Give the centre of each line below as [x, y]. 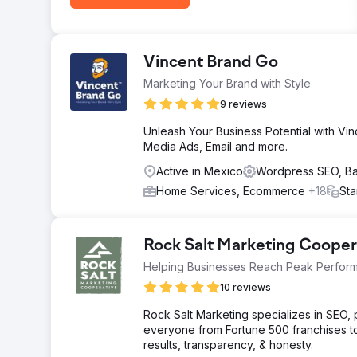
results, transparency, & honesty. [228, 345]
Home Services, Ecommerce [232, 191]
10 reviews [245, 287]
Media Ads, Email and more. [216, 146]
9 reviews [243, 104]
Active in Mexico [200, 171]
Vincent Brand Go [211, 63]
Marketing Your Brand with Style [227, 83]
